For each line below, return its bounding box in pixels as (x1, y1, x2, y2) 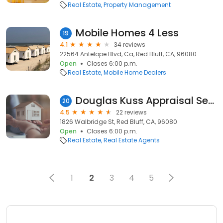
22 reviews (116, 108, 147, 116)
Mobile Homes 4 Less (76, 26, 179, 40)
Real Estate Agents (104, 136, 160, 144)
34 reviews (114, 40, 145, 49)
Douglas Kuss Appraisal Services (208, 94, 214, 108)
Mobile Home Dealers (104, 68, 166, 77)
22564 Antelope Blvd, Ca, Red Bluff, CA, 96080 (60, 50, 197, 58)
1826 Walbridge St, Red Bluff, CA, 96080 (60, 117, 177, 126)
